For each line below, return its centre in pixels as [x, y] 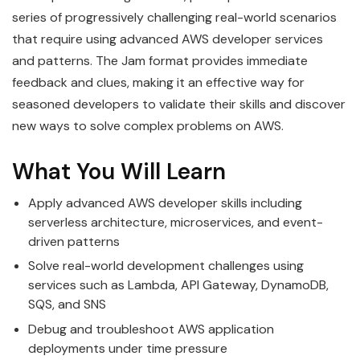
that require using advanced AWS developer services [168, 39]
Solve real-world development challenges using [166, 266]
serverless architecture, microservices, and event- [176, 223]
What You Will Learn [119, 172]
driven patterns [74, 242]
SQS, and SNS [67, 305]
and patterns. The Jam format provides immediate [160, 61]
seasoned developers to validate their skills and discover [179, 104]
